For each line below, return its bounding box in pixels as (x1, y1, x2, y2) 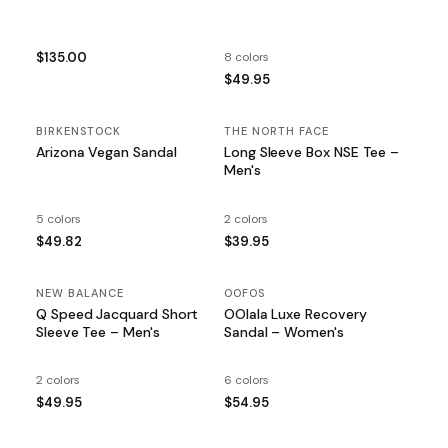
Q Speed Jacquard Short (36, 304, 199, 323)
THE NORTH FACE (224, 124, 329, 139)
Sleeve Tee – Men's (36, 322, 160, 341)
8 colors (224, 49, 270, 66)
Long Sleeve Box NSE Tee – (224, 143, 400, 162)
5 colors (36, 210, 82, 227)
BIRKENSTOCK (36, 124, 121, 139)
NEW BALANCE (36, 285, 124, 300)
